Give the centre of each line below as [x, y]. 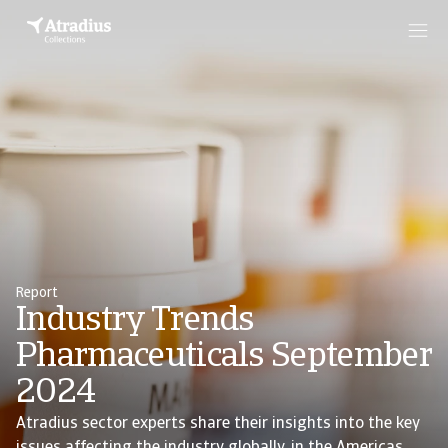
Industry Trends [135, 321]
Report [37, 293]
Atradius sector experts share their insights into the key [218, 424]
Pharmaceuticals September [224, 357]
